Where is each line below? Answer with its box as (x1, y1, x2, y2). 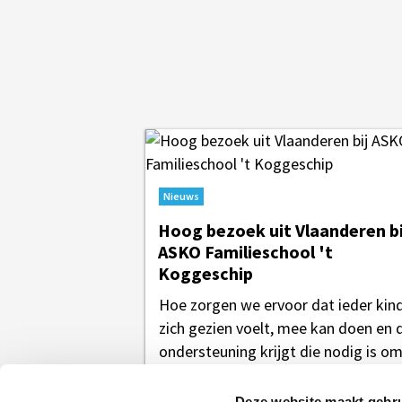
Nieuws (163, 189, 199, 204)
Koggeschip (158, 262, 253, 285)
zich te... (159, 364, 214, 386)
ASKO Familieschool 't (158, 240, 333, 264)
